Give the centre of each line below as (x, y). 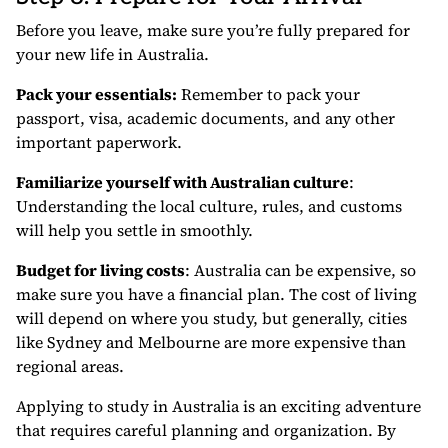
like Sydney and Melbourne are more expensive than (211, 342)
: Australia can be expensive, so (300, 270)
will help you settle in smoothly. (134, 230)
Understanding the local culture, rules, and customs (209, 206)
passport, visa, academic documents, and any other (205, 118)
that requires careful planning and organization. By (206, 430)
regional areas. (70, 366)
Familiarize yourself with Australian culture (182, 182)
